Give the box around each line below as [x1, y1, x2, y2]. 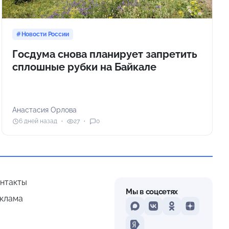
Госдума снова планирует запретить [12, 48, 197, 60]
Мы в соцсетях [126, 187, 178, 196]
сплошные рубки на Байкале [12, 60, 156, 73]
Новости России [21, 30, 69, 38]
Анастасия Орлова [12, 105, 77, 114]
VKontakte [152, 205, 192, 216]
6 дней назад [18, 118, 57, 125]
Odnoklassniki [171, 205, 223, 216]
